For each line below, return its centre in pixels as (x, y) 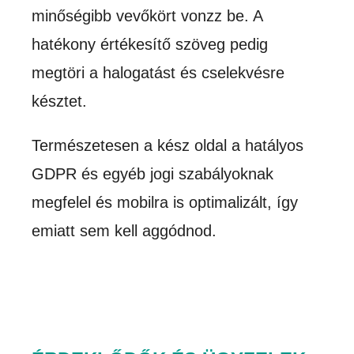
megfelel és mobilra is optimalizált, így (165, 203)
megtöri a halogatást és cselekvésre (158, 73)
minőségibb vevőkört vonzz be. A (147, 16)
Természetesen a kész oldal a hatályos (168, 146)
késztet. (62, 102)
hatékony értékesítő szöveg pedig (150, 45)
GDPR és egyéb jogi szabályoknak (153, 174)
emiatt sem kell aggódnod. (124, 231)
